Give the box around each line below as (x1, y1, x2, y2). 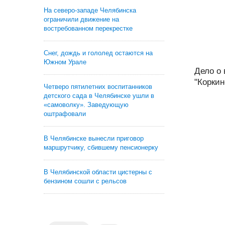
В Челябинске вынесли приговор (44, 135, 144, 142)
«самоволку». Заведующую (44, 101, 129, 108)
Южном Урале (44, 58, 86, 66)
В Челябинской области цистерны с (44, 168, 152, 176)
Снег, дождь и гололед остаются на (44, 49, 153, 57)
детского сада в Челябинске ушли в (44, 92, 154, 99)
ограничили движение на (44, 16, 119, 23)
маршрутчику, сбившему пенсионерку (44, 144, 158, 151)
